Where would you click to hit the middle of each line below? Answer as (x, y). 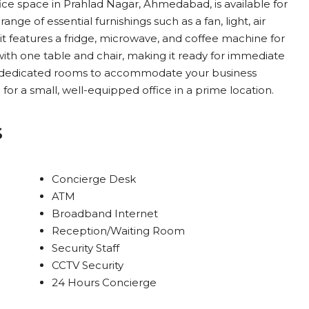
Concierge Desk (93, 179)
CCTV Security (87, 265)
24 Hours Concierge (104, 282)
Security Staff (85, 248)
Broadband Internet (104, 213)
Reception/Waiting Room (118, 231)
